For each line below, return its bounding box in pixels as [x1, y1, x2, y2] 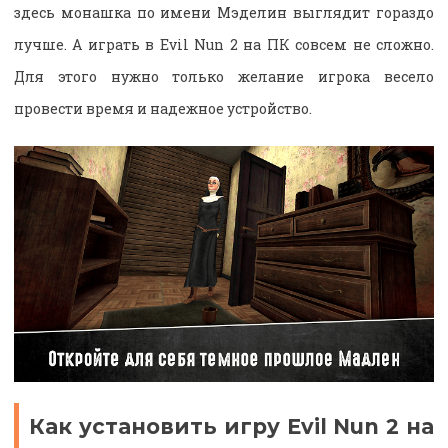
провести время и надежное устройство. [14, 99, 312, 119]
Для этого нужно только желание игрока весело [14, 67, 434, 87]
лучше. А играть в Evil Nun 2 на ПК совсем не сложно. [14, 35, 434, 55]
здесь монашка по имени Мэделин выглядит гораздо [14, 3, 434, 23]
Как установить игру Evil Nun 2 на [29, 414, 434, 440]
